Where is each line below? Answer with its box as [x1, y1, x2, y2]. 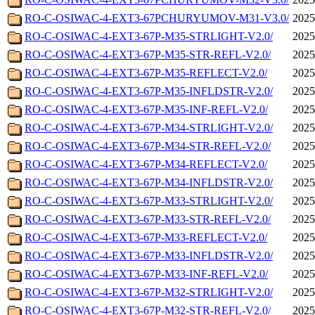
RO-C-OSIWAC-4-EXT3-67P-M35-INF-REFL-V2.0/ [25, 103, 268, 116]
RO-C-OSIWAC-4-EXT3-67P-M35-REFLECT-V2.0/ [25, 67, 267, 79]
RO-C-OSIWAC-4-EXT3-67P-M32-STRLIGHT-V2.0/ [25, 286, 273, 299]
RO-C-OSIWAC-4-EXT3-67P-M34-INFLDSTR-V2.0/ [25, 176, 273, 189]
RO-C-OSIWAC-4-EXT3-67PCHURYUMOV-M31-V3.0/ [25, 12, 289, 25]
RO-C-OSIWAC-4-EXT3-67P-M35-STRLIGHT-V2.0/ [25, 30, 273, 43]
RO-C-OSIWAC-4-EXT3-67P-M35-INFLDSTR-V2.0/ [25, 85, 273, 98]
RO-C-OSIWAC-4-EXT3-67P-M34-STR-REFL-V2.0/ [25, 140, 271, 153]
